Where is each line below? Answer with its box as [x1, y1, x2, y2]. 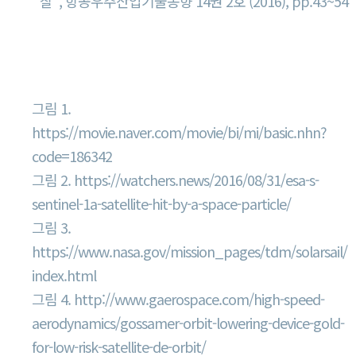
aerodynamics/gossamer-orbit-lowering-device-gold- [32, 312, 344, 333]
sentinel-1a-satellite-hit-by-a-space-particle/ [32, 193, 291, 214]
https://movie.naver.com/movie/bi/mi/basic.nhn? [32, 122, 327, 142]
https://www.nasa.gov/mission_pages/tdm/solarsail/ [32, 241, 347, 261]
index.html [32, 265, 96, 285]
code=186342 [32, 145, 112, 166]
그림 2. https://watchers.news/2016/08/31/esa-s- [32, 169, 319, 190]
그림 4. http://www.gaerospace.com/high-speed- [32, 288, 324, 309]
